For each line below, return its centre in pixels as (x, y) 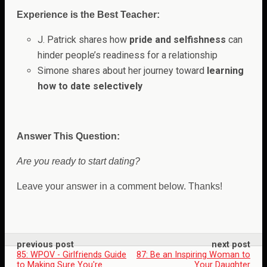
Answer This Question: (68, 136)
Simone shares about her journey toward (122, 70)
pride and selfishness (178, 39)
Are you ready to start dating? (78, 161)
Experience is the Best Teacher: (88, 14)
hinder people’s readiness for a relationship (128, 55)
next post (231, 244)
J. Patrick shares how (83, 39)
